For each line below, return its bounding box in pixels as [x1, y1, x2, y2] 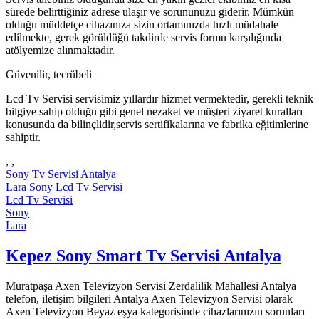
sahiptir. [6, 131, 41, 144]
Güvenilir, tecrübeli [6, 68, 92, 81]
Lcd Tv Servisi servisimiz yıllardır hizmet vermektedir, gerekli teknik [6, 93, 313, 105]
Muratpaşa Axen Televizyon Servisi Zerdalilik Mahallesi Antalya [6, 279, 296, 292]
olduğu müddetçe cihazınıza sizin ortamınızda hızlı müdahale [6, 19, 278, 31]
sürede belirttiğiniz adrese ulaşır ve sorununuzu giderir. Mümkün [6, 6, 294, 19]
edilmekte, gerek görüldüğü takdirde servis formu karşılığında [6, 31, 281, 44]
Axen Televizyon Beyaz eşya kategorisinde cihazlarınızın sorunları [6, 305, 305, 318]
